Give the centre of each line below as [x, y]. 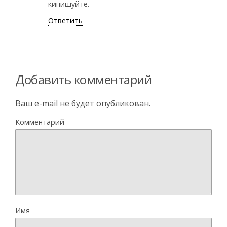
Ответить [65, 21]
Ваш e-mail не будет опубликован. [83, 104]
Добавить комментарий [84, 80]
